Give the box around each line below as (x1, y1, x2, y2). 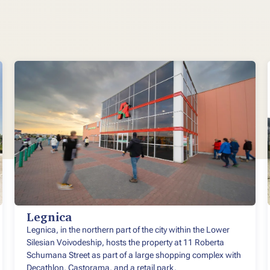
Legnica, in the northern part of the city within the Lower (27, 225, 230, 235)
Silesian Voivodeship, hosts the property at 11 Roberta (27, 237, 224, 248)
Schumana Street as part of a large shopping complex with (27, 250, 241, 260)
